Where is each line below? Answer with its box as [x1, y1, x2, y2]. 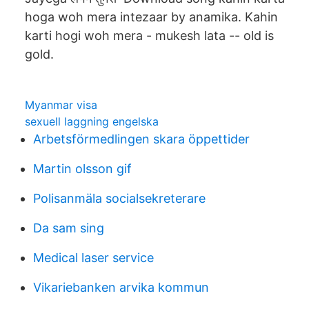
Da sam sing [33, 221, 104, 235]
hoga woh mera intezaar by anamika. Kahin [25, 10, 278, 24]
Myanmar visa [25, 98, 97, 112]
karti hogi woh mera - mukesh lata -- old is [25, 28, 274, 43]
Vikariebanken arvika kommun [33, 280, 209, 295]
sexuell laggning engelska [25, 114, 159, 128]
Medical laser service [33, 250, 154, 265]
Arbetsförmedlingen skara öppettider [33, 132, 250, 146]
